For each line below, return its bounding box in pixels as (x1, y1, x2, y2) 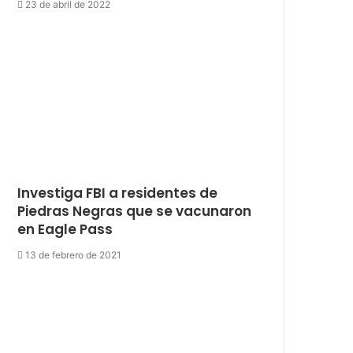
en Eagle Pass (17, 219, 113, 239)
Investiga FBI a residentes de (17, 183, 218, 203)
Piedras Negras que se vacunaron (17, 201, 252, 221)
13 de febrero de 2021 (25, 248, 122, 261)
